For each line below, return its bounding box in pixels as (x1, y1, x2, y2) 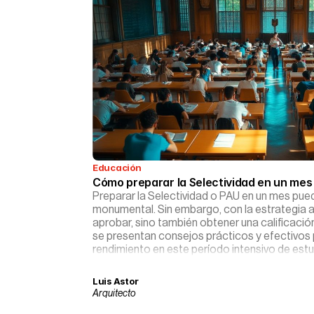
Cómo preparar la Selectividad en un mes (93, 175, 313, 189)
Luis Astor (93, 275, 139, 287)
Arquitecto (93, 289, 136, 299)
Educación (93, 162, 142, 173)
